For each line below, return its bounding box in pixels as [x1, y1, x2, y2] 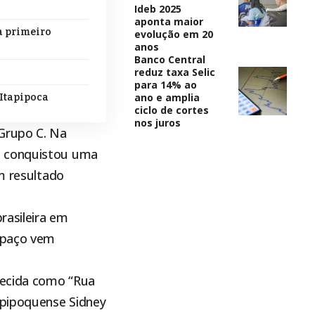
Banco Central [134, 52, 205, 66]
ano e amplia [134, 90, 200, 104]
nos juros [134, 115, 181, 129]
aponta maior [134, 14, 203, 28]
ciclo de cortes [134, 103, 209, 117]
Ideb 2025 [134, 1, 181, 15]
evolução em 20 [134, 27, 213, 41]
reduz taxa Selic [134, 65, 215, 79]
